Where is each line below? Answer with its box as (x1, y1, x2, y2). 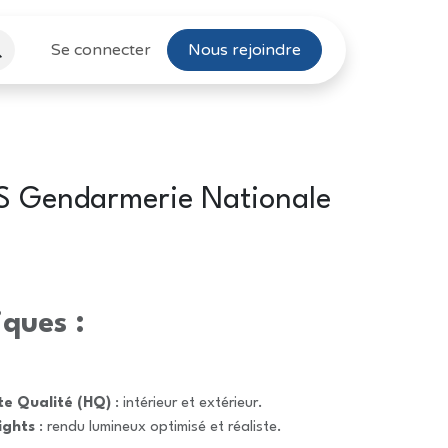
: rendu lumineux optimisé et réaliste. (35, 420, 282, 435)
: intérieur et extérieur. (111, 396, 263, 411)
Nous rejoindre (188, 40, 301, 60)
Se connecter (51, 40, 151, 60)
